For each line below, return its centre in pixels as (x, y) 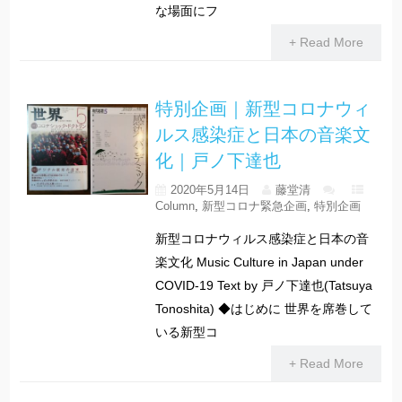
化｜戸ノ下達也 (219, 160)
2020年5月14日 (210, 189)
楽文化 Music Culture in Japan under (259, 262)
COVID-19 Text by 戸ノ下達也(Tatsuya (263, 285)
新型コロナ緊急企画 (254, 205)
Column (175, 205)
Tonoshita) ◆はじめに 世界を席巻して (263, 308)
